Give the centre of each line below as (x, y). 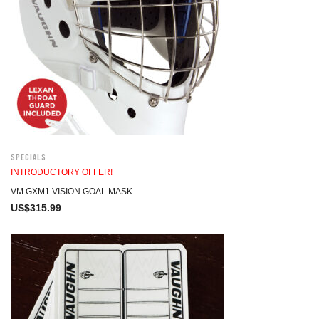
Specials (28, 157)
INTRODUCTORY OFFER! (62, 172)
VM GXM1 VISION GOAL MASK (72, 192)
